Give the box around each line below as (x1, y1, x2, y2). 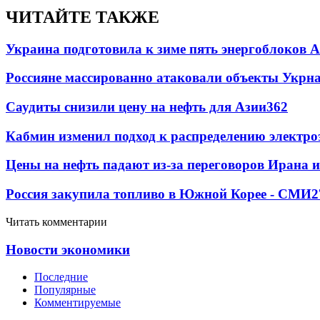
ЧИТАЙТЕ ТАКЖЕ (6, 7, 159, 26)
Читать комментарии (6, 215, 107, 228)
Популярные (34, 284, 96, 296)
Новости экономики (6, 241, 130, 257)
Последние (34, 271, 88, 284)
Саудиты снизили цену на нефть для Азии (6, 99, 266, 114)
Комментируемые (34, 296, 121, 309)
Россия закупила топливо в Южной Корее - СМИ (6, 186, 311, 202)
